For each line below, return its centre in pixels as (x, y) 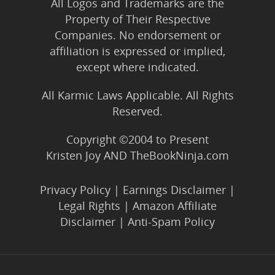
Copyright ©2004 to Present (137, 139)
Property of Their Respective (137, 19)
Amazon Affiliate (175, 205)
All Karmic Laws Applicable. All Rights (137, 95)
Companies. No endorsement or (137, 35)
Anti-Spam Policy (171, 221)
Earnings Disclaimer (174, 189)
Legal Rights (89, 205)
